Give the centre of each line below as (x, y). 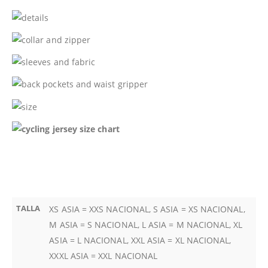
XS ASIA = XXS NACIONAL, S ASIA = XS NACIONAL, (147, 209)
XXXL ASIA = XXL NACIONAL (103, 255)
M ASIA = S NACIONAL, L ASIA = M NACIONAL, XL (146, 224)
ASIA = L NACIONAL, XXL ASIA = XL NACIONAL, (140, 240)
